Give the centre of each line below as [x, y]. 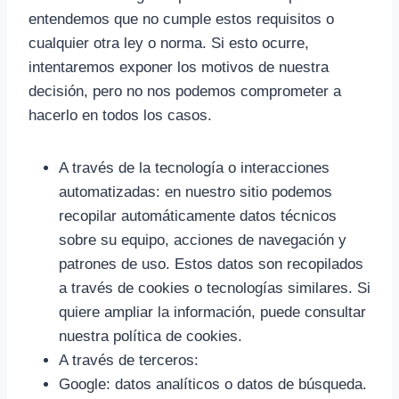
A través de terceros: [129, 360]
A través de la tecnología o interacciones [194, 168]
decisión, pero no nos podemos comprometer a [185, 91]
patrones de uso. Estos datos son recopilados [211, 264]
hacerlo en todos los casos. [120, 115]
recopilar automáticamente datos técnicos [198, 216]
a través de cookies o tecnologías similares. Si [215, 288]
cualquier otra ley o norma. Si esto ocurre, [169, 43]
